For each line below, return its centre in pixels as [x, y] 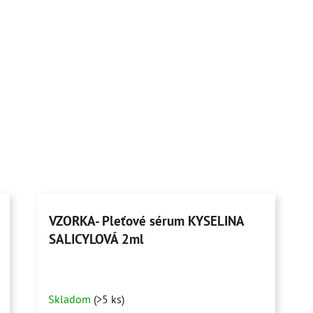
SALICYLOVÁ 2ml [97, 239]
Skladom [71, 299]
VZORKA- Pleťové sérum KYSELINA [147, 220]
